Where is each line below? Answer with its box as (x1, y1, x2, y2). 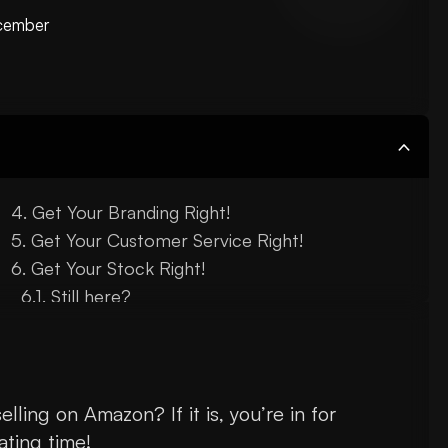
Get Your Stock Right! (30, 257, 205, 280)
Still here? (50, 285, 131, 308)
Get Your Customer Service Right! (30, 229, 303, 252)
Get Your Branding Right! (31, 201, 230, 224)
